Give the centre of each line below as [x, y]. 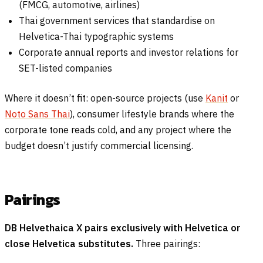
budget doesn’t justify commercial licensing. [99, 145]
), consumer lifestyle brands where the [152, 114]
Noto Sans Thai [37, 114]
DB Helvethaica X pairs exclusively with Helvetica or [123, 227]
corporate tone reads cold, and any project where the [118, 129]
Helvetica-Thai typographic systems [96, 36]
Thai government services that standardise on [117, 20]
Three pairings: [167, 243]
